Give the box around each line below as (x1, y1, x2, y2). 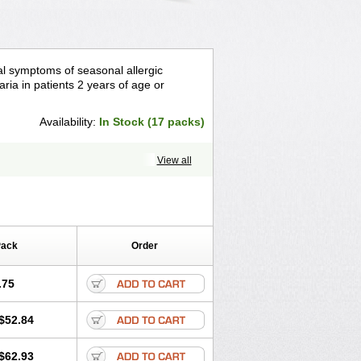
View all (156, 155, 192, 166)
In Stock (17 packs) (98, 115, 205, 128)
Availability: (39, 115, 99, 128)
